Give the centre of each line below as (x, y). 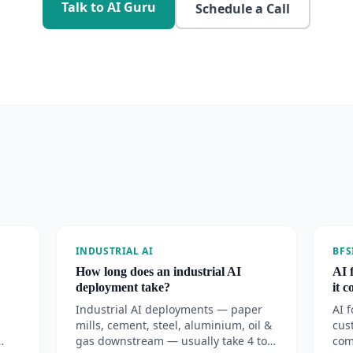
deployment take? (123, 287)
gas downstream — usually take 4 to (171, 341)
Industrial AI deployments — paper (169, 309)
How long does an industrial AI (158, 271)
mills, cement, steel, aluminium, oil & (173, 325)
